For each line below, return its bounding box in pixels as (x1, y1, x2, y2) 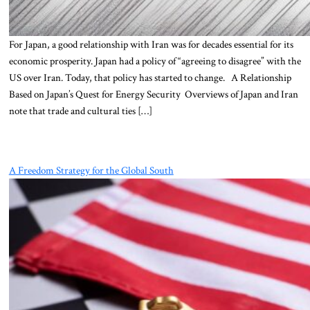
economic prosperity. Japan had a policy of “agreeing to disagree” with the (8, 53, 301, 68)
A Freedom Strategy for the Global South (8, 163, 174, 177)
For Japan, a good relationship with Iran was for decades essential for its (8, 37, 293, 51)
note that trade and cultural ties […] (8, 103, 152, 118)
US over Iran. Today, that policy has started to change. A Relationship (8, 70, 291, 84)
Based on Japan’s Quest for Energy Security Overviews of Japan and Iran (8, 86, 298, 101)
